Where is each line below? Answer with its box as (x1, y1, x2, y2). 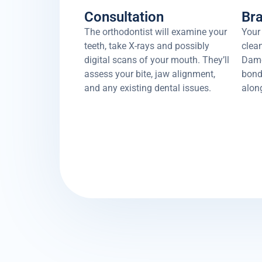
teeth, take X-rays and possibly (84, 40, 209, 52)
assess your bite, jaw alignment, (84, 68, 215, 80)
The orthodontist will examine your (84, 26, 227, 38)
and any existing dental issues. (84, 82, 211, 94)
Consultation (84, 9, 164, 26)
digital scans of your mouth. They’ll (84, 54, 229, 66)
